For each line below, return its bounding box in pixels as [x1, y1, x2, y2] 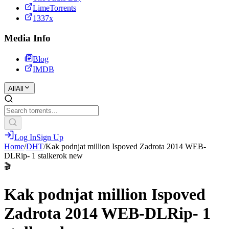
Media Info [4, 33, 51, 44]
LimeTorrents [33, 4, 76, 13]
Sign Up [36, 132, 63, 142]
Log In [14, 132, 36, 142]
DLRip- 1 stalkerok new [4, 151, 83, 160]
